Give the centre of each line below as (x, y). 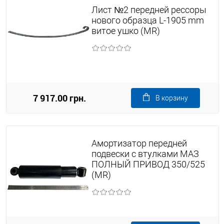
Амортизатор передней (139, 143)
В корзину (172, 98)
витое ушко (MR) (125, 30)
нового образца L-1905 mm (147, 20)
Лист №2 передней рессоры (149, 9)
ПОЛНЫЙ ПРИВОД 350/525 (148, 164)
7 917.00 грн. (59, 98)
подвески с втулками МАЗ (145, 153)
